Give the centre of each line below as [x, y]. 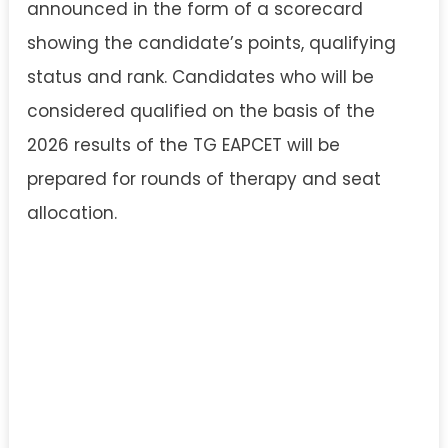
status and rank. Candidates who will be [200, 77]
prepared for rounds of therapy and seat [204, 179]
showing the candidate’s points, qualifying [211, 43]
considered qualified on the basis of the [201, 111]
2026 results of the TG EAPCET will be [183, 145]
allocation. [72, 213]
